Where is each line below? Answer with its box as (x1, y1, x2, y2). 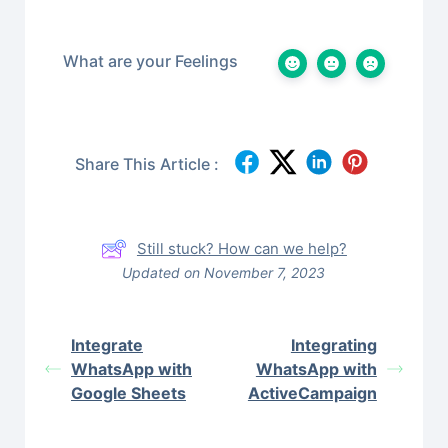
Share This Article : (74, 154, 219, 175)
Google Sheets (71, 382, 186, 403)
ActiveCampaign (247, 382, 377, 403)
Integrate (71, 334, 143, 355)
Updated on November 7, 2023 (122, 263, 326, 281)
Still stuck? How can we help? (136, 238, 347, 258)
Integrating (290, 334, 377, 355)
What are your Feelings (63, 50, 238, 71)
